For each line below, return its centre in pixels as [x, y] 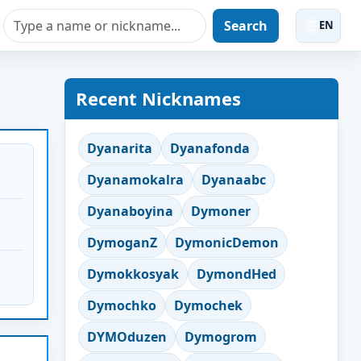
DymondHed [237, 274]
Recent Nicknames [158, 98]
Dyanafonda [210, 148]
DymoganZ [122, 243]
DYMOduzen [127, 337]
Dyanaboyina [130, 211]
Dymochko [122, 305]
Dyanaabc [234, 180]
